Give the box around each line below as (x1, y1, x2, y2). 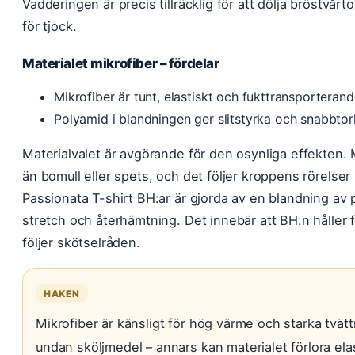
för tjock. (22, 18, 77, 34)
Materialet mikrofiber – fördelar (22, 55, 219, 71)
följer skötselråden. (22, 235, 140, 250)
